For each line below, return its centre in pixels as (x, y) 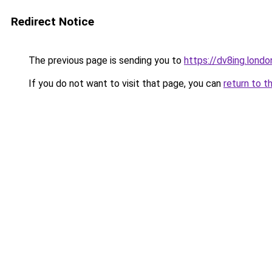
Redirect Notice (53, 22)
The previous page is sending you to (105, 60)
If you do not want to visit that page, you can (125, 83)
